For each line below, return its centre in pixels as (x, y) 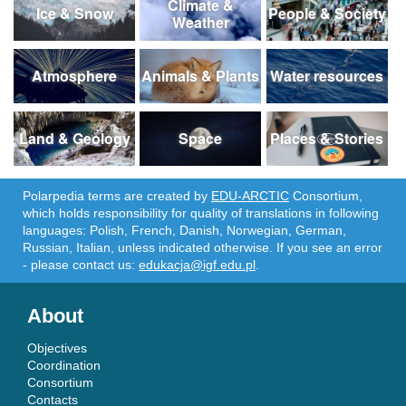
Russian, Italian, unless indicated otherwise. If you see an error (203, 247)
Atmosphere (74, 75)
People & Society (327, 13)
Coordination (64, 365)
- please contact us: (81, 264)
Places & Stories (327, 138)
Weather (200, 22)
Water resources (327, 75)
